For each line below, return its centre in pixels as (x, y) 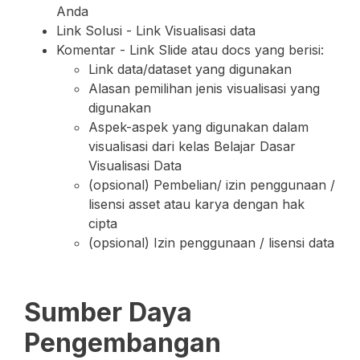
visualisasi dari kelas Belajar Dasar (192, 146)
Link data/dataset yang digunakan (190, 69)
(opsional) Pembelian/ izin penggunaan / (212, 185)
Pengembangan (123, 343)
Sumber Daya (108, 312)
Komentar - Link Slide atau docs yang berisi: (190, 50)
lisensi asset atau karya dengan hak (196, 204)
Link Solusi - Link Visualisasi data (156, 31)
